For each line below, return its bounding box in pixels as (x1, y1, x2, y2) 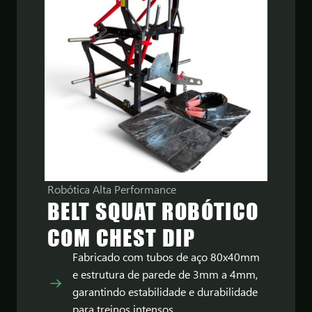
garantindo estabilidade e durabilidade (72, 285, 258, 299)
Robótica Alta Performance (47, 182, 176, 196)
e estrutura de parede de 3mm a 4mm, (72, 267, 258, 281)
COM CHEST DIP (47, 224, 196, 251)
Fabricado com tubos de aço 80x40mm (72, 250, 260, 264)
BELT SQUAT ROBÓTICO (47, 197, 259, 225)
